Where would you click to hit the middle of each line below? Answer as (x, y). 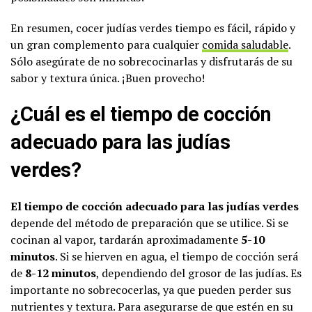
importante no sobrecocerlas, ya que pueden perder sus (151, 290)
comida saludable (245, 45)
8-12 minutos (61, 273)
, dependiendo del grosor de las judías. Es (199, 273)
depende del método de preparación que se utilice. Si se (149, 223)
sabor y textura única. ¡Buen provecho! (108, 78)
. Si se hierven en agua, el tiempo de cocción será (177, 256)
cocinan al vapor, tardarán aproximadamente (126, 240)
